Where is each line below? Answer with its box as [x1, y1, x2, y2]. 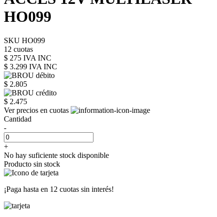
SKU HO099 [4, 36, 45, 45]
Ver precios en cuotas [4, 106, 71, 114]
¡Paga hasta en [4, 185, 50, 193]
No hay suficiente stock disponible [4, 151, 109, 159]
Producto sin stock [4, 159, 60, 168]
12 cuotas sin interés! [50, 185, 114, 193]
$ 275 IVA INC [4, 53, 51, 62]
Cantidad [4, 114, 31, 123]
